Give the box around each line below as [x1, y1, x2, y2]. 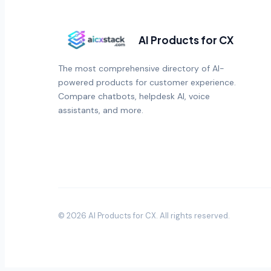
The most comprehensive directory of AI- [58, 63, 224, 74]
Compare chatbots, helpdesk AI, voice [58, 91, 210, 102]
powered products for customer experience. [58, 77, 236, 88]
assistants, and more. [58, 105, 143, 116]
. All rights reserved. [156, 211, 230, 221]
